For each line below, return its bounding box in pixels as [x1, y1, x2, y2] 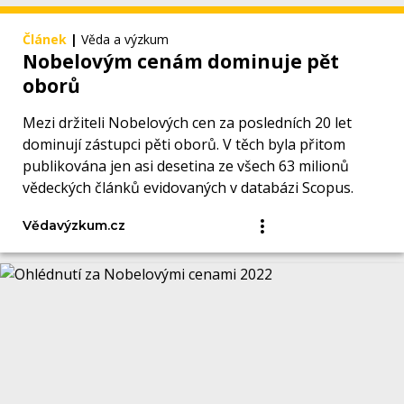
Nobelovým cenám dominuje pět [23, 49, 339, 75]
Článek [23, 31, 67, 49]
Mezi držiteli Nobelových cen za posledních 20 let [23, 113, 352, 133]
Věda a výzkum [81, 31, 169, 49]
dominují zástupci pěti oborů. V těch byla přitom [23, 134, 345, 155]
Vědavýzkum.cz [23, 217, 125, 234]
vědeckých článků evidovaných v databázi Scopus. [23, 178, 353, 198]
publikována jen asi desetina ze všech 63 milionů [23, 156, 349, 177]
